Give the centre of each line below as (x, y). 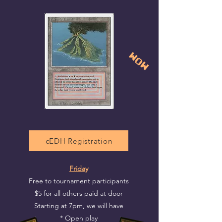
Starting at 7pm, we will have (79, 206)
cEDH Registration (79, 141)
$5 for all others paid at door (79, 193)
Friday (79, 168)
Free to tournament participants (79, 181)
